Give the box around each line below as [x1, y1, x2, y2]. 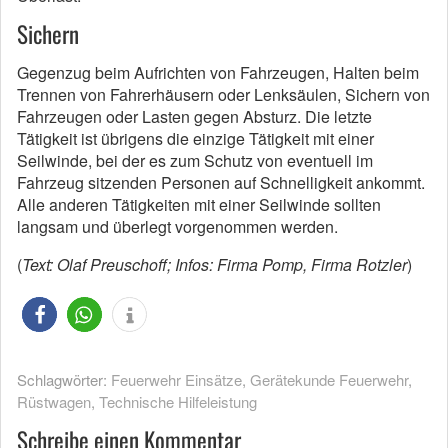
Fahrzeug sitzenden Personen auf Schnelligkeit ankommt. [17, 171, 425, 194]
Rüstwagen [17, 391, 91, 412]
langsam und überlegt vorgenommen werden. [17, 215, 338, 238]
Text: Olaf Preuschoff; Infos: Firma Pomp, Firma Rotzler [22, 253, 407, 276]
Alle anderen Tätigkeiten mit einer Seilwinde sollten [17, 193, 381, 216]
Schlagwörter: [17, 369, 111, 390]
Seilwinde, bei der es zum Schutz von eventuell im [17, 149, 373, 172]
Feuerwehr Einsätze [111, 369, 242, 390]
